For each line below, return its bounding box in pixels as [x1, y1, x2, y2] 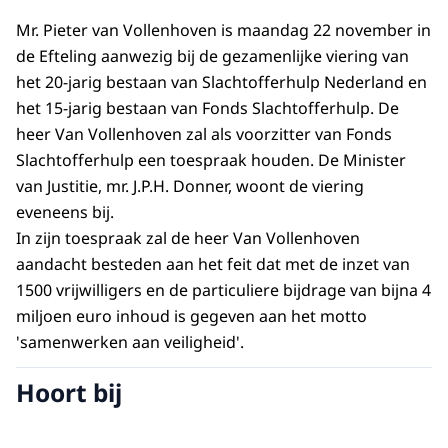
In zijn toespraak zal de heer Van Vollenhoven [16, 227, 360, 250]
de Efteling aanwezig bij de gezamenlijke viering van [16, 45, 409, 68]
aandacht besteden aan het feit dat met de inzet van [16, 253, 410, 276]
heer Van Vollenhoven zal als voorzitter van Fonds [16, 123, 392, 146]
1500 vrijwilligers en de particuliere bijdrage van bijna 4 [16, 279, 431, 302]
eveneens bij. [16, 201, 114, 224]
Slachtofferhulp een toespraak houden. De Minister [16, 149, 406, 172]
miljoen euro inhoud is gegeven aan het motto [16, 305, 367, 328]
